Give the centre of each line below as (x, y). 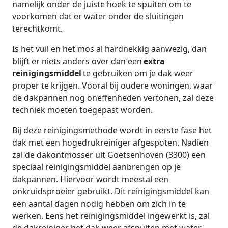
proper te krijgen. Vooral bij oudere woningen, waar (112, 85)
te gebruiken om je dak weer (138, 73)
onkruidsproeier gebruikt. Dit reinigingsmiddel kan (111, 191)
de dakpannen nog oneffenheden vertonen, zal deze (113, 97)
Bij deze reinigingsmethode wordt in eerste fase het (112, 130)
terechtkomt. (37, 28)
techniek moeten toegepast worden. (82, 110)
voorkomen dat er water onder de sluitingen (98, 16)
